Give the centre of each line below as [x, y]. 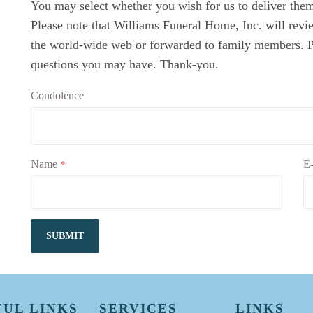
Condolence [57, 95]
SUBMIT [65, 236]
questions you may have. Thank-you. [125, 64]
